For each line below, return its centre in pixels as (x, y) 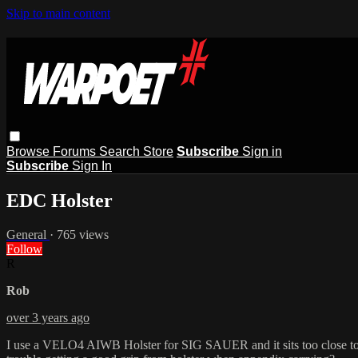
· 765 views (79, 234)
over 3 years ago (48, 317)
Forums (76, 151)
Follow (24, 249)
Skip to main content (58, 13)
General (28, 234)
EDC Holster (60, 200)
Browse (30, 151)
